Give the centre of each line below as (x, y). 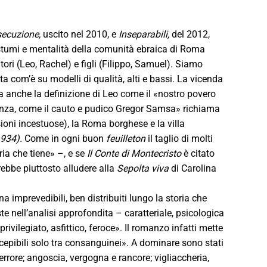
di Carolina (194, 168)
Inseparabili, (145, 34)
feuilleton (127, 138)
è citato (199, 153)
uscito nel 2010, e (81, 34)
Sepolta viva (144, 168)
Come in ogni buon (65, 138)
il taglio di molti (180, 138)
